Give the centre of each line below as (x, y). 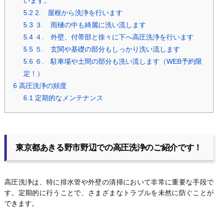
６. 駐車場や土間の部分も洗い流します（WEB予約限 (117, 62)
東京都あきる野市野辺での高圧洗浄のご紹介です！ (109, 147)
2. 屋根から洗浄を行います (78, 13)
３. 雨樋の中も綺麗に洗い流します (89, 25)
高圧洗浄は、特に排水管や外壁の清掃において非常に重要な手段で (109, 182)
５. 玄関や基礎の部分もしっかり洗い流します (106, 49)
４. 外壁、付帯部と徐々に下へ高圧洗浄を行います (113, 37)
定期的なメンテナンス (68, 98)
